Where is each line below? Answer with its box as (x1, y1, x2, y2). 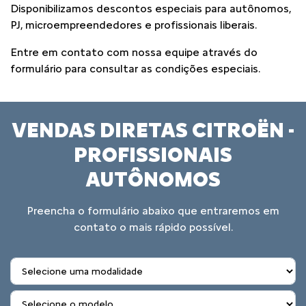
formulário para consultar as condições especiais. (10, 62, 260, 75)
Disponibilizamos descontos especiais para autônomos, (10, 2, 291, 15)
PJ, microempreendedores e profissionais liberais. (10, 18, 257, 31)
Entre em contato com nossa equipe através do (10, 46, 258, 59)
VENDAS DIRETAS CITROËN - (12, 117, 294, 143)
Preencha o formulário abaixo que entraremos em (27, 204, 279, 217)
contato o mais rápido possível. (73, 221, 233, 234)
